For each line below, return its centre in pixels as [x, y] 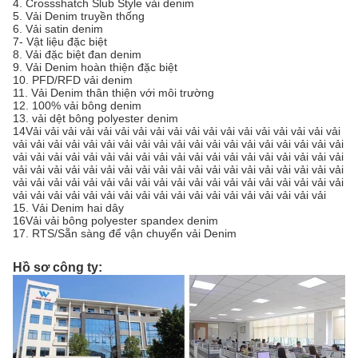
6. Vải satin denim [58, 29]
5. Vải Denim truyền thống [79, 16]
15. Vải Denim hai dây [68, 208]
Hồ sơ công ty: [58, 268]
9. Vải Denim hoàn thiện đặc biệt [95, 68]
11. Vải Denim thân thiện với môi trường [113, 93]
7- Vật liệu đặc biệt [60, 42]
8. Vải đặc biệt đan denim [77, 55]
